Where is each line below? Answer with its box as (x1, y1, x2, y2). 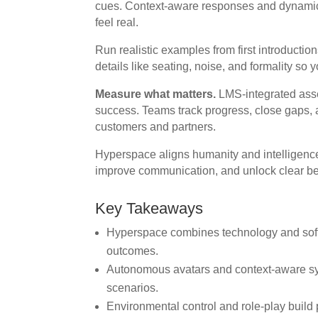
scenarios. (106, 281, 159, 294)
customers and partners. (95, 120, 216, 133)
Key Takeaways (95, 199, 204, 217)
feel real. (95, 16, 139, 28)
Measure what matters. (95, 87, 216, 100)
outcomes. (106, 244, 159, 257)
